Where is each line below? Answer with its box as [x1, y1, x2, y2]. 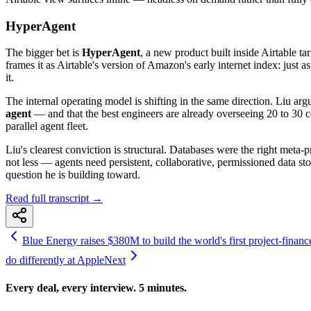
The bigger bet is [6, 47, 82, 59]
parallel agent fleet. [6, 120, 88, 133]
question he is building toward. [6, 169, 140, 181]
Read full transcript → [6, 192, 103, 205]
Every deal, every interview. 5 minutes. [6, 281, 187, 294]
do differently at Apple [6, 254, 104, 267]
